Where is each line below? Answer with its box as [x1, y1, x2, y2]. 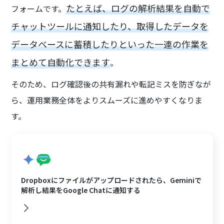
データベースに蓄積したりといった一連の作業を [11, 37, 209, 51]
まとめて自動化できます [11, 55, 110, 69]
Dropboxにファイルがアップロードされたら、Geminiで [21, 175, 202, 185]
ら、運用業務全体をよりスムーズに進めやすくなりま [11, 94, 203, 106]
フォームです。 [11, 2, 66, 15]
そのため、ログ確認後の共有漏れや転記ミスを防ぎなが [11, 78, 211, 90]
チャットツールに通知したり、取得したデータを [11, 19, 209, 33]
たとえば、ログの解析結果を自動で [66, 1, 210, 15]
